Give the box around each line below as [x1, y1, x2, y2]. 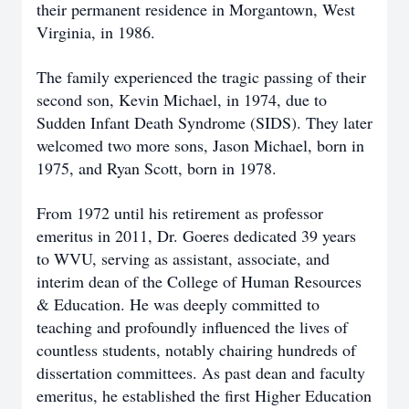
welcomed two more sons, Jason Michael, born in [37, 134, 364, 156]
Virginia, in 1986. [37, 21, 155, 43]
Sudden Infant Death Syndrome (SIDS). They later [37, 111, 372, 133]
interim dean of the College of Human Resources [37, 270, 362, 292]
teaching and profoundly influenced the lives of [37, 316, 348, 338]
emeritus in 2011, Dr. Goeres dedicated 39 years [37, 225, 356, 246]
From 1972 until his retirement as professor [37, 202, 323, 224]
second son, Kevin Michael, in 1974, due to [37, 89, 327, 110]
